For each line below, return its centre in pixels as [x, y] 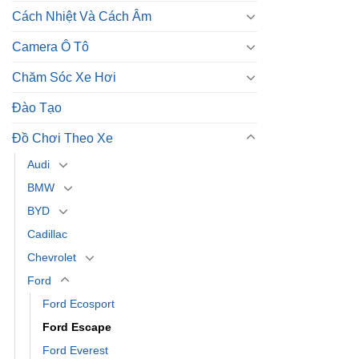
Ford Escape [77, 327]
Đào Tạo [37, 107]
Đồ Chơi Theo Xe [63, 138]
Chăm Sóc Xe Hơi [64, 77]
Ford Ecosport [79, 303]
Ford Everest [75, 350]
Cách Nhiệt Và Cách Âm [82, 16]
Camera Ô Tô [50, 46]
